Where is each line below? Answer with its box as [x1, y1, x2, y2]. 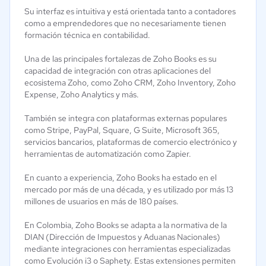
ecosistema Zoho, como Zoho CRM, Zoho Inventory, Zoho [24, 77, 236, 88]
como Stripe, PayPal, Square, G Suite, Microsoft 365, [24, 125, 220, 135]
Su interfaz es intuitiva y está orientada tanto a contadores [24, 6, 236, 17]
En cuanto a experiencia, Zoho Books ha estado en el [24, 172, 217, 183]
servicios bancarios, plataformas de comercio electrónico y [24, 137, 237, 147]
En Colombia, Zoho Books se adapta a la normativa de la [24, 220, 227, 230]
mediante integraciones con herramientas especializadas [24, 243, 230, 254]
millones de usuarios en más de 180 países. [24, 196, 180, 207]
